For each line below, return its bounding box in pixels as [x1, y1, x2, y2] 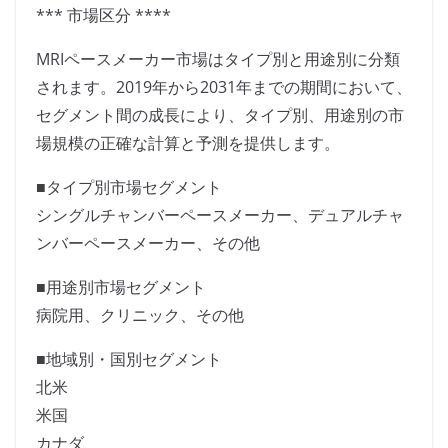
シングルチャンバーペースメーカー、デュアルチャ [36, 204, 404, 227]
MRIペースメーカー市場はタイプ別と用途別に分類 [36, 48, 400, 71]
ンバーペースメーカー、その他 [36, 232, 260, 255]
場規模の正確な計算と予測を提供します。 [36, 132, 340, 155]
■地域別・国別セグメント [36, 348, 222, 371]
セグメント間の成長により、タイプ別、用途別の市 [36, 104, 404, 127]
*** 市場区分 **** [36, 4, 171, 27]
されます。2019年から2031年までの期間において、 [36, 76, 412, 99]
